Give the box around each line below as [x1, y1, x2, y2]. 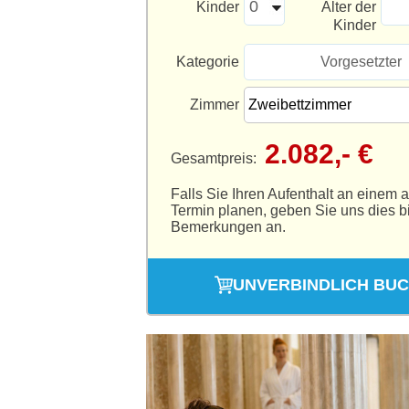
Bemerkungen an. [171, 218, 286, 235]
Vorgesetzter [320, 53, 402, 69]
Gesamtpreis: [171, 150, 260, 166]
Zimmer [190, 96, 239, 112]
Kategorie [176, 53, 239, 69]
